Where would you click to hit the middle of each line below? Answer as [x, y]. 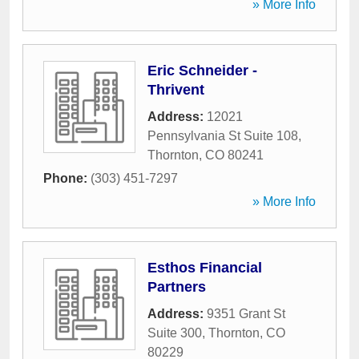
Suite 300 [175, 333]
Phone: [67, 178]
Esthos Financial [205, 268]
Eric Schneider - [202, 71]
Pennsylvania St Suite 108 [223, 136]
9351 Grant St [246, 314]
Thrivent [176, 90]
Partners [177, 287]
